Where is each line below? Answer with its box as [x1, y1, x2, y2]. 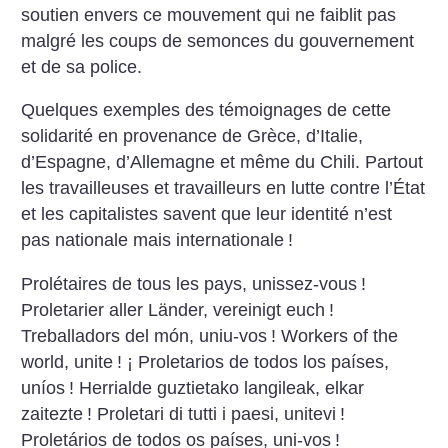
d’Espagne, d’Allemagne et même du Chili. [21, 152, 361, 173]
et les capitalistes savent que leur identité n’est [21, 204, 393, 225]
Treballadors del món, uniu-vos [21, 325, 268, 346]
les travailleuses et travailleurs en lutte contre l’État [21, 178, 426, 199]
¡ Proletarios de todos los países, [122, 351, 390, 372]
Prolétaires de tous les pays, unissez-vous [21, 273, 358, 294]
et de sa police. [21, 56, 143, 77]
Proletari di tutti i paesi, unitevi [92, 403, 337, 424]
